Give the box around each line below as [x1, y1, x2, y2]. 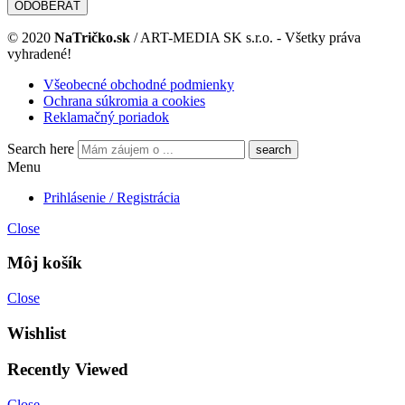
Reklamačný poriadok [43, 108, 169, 125]
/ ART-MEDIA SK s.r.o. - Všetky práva [130, 29, 361, 45]
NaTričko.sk [54, 29, 130, 45]
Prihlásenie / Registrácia [43, 189, 180, 205]
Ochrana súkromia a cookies [43, 92, 205, 108]
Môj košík [7, 253, 82, 273]
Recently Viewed [7, 360, 128, 380]
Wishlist [7, 323, 66, 343]
